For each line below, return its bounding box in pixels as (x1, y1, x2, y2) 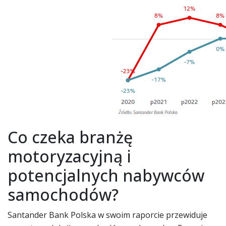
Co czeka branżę (8, 126, 133, 148)
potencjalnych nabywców (8, 164, 204, 186)
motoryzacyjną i (8, 145, 131, 167)
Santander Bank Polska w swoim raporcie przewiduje (8, 209, 207, 220)
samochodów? (8, 183, 119, 205)
